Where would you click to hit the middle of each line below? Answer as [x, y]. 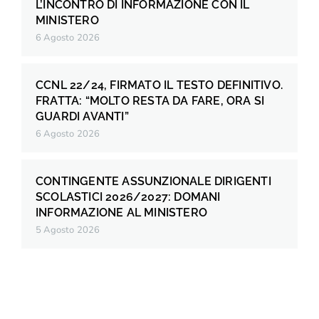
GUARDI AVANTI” [82, 117]
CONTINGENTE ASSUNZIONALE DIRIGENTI [153, 182]
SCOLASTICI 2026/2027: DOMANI [128, 197]
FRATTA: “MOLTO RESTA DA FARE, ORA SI [150, 101]
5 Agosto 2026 [68, 230]
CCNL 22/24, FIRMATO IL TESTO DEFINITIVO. [159, 85]
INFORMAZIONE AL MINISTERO [121, 213]
